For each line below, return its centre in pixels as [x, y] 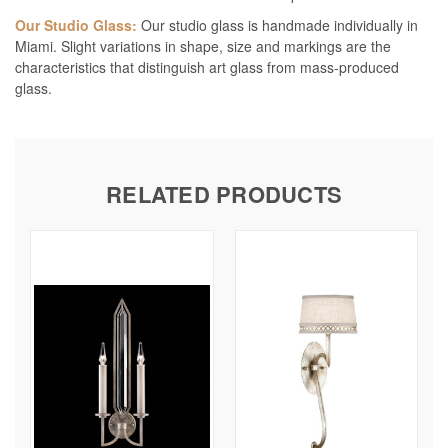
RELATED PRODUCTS [224, 194]
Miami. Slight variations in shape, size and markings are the [203, 46]
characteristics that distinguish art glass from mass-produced [207, 67]
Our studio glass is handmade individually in [277, 25]
